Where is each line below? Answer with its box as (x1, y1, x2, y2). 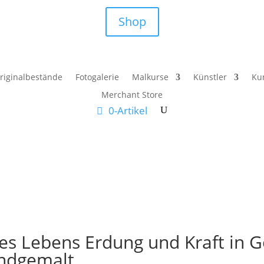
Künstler (193, 71, 227, 82)
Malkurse (131, 71, 169, 82)
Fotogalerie (75, 71, 119, 82)
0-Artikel (108, 103, 147, 117)
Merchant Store (101, 88, 163, 100)
